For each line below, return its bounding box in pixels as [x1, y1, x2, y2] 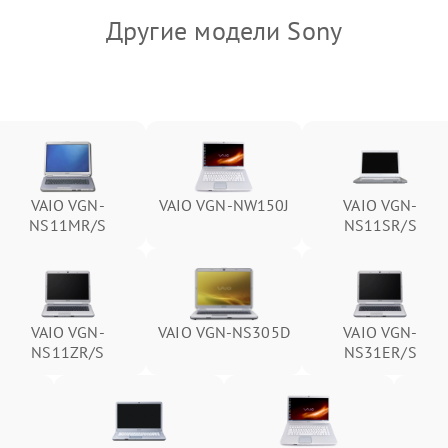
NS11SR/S [343, 215, 417, 235]
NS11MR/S [29, 215, 107, 235]
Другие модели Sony [105, 14, 343, 47]
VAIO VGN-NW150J [158, 195, 290, 215]
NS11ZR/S [31, 342, 105, 362]
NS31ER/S [343, 342, 417, 362]
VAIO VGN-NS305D [158, 322, 290, 342]
